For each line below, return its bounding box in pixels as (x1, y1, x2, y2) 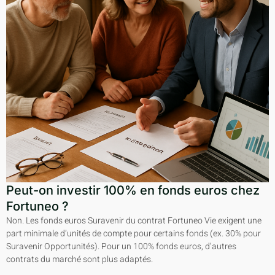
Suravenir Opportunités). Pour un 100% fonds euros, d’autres (6, 239, 236, 253)
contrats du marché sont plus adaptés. (6, 252, 153, 266)
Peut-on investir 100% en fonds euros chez (6, 182, 260, 198)
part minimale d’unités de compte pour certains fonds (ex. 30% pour (6, 227, 261, 240)
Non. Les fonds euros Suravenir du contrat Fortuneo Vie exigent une (6, 214, 261, 227)
